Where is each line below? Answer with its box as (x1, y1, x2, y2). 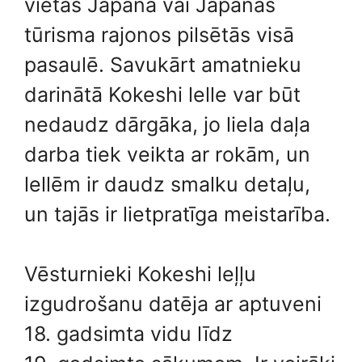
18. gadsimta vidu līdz (24, 322, 233, 346)
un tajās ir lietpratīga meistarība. (24, 201, 330, 226)
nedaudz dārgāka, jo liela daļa (24, 112, 310, 137)
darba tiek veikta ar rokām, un (24, 141, 310, 166)
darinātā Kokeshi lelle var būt (24, 82, 301, 107)
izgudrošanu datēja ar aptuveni (24, 292, 322, 316)
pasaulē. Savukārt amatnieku (24, 52, 301, 77)
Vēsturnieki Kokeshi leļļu (24, 262, 256, 286)
